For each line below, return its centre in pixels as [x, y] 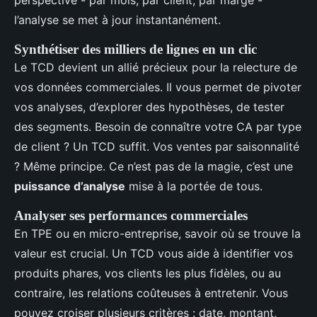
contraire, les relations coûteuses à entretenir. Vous [151, 293]
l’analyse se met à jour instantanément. [117, 19]
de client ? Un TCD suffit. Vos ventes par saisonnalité [157, 146]
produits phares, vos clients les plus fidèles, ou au [148, 273]
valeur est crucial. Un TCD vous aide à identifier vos [154, 253]
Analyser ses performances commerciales [131, 215]
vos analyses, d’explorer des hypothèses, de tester [149, 106]
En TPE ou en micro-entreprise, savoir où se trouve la [157, 233]
